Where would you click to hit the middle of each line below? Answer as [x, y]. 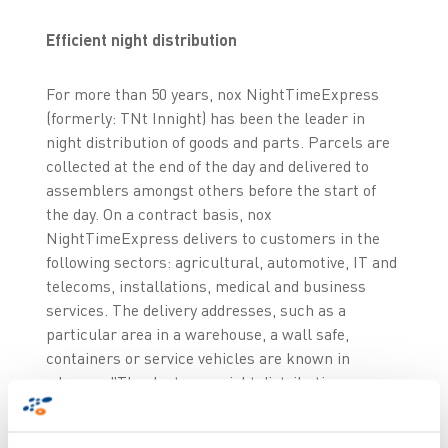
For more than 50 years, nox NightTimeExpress [212, 93]
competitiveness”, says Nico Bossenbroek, [193, 429]
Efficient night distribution [141, 39]
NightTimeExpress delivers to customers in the [212, 237]
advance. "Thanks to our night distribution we [205, 381]
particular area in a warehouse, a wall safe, [197, 333]
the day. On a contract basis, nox [158, 213]
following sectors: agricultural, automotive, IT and [221, 261]
